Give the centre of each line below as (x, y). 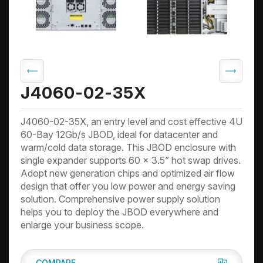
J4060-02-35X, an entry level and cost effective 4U (131, 122)
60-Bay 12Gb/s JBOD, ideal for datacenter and (119, 134)
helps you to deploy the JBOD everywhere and (119, 212)
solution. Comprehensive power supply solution (120, 199)
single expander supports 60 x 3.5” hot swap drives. (131, 160)
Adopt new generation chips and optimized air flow (128, 173)
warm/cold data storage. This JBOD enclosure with (128, 147)
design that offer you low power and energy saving (128, 186)
